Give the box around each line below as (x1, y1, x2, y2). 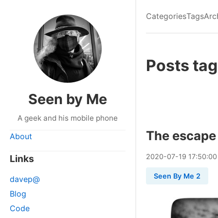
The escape (146, 128, 216, 143)
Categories (146, 11, 186, 21)
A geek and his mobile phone (18, 113, 118, 123)
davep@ (10, 174, 40, 184)
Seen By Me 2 (154, 172, 200, 180)
